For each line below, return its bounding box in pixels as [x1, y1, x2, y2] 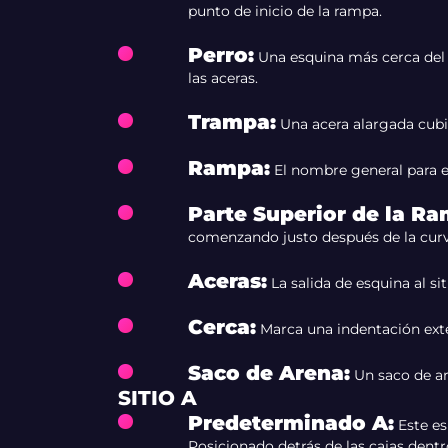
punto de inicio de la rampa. [187, 2, 382, 20]
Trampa [187, 110, 270, 134]
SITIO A [117, 386, 197, 410]
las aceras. [187, 69, 258, 87]
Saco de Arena [187, 361, 344, 385]
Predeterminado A [187, 411, 388, 435]
